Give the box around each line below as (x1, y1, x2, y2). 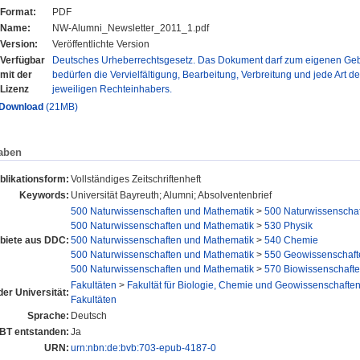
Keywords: (19, 189, 69, 201)
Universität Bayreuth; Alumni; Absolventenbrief (71, 189, 272, 201)
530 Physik (264, 219, 313, 231)
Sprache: (27, 309, 69, 321)
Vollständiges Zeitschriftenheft (71, 173, 201, 185)
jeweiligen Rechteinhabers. (52, 84, 172, 96)
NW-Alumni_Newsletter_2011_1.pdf (52, 22, 209, 35)
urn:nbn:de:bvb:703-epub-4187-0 (71, 342, 216, 354)
